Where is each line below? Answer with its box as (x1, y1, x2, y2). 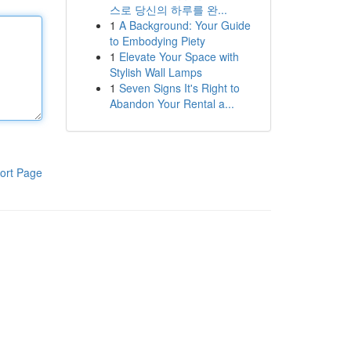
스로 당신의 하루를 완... (109, 2, 227, 17)
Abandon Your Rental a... (109, 96, 234, 111)
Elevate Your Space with (118, 49, 239, 64)
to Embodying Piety (109, 33, 205, 49)
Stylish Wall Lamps (109, 64, 202, 80)
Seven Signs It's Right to (118, 80, 240, 96)
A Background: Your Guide (118, 17, 251, 33)
